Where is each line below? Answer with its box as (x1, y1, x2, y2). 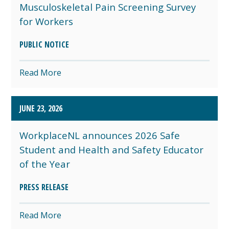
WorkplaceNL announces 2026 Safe (19, 128, 180, 142)
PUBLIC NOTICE (19, 38, 70, 50)
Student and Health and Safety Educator (19, 143, 204, 156)
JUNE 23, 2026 (19, 102, 63, 114)
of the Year (19, 157, 71, 170)
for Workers (19, 14, 74, 28)
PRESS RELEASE (19, 181, 69, 193)
